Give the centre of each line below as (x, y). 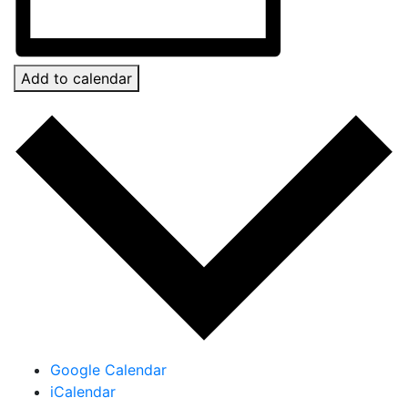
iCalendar (83, 391)
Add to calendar (76, 79)
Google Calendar (108, 369)
